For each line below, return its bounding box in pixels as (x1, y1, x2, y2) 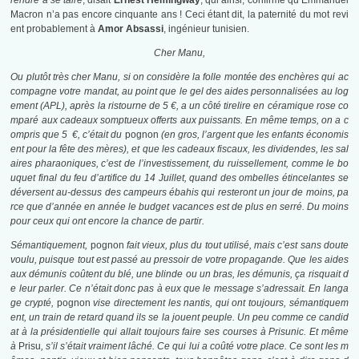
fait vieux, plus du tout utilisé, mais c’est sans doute (126, 240, 349, 252)
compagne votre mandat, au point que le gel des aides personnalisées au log (10, 86, 349, 98)
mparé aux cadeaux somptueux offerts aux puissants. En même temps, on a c (10, 115, 349, 127)
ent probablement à (10, 23, 99, 35)
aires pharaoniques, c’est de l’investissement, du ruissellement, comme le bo (10, 158, 349, 170)
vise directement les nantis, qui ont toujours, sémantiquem (90, 297, 349, 309)
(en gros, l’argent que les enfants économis (158, 129, 349, 141)
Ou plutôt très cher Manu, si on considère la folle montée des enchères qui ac (10, 71, 349, 83)
